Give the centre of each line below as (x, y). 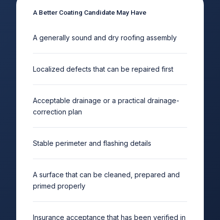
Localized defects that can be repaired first (103, 69)
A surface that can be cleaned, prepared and (106, 174)
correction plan (57, 111)
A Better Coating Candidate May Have (89, 12)
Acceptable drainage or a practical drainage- (106, 100)
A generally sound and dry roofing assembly (105, 37)
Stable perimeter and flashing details (92, 143)
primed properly (59, 186)
